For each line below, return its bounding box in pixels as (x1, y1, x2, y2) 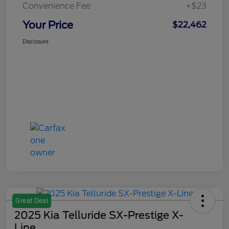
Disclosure (22, 38, 49, 45)
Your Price (22, 19, 73, 32)
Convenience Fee (22, 1, 90, 11)
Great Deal (15, 197, 48, 205)
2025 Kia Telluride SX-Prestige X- (14, 209, 184, 222)
